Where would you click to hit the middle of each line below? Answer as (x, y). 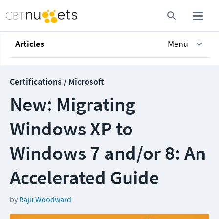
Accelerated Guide (84, 177)
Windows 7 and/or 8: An (108, 153)
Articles (30, 44)
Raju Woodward (45, 199)
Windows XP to (71, 129)
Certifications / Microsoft (57, 81)
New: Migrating (73, 104)
